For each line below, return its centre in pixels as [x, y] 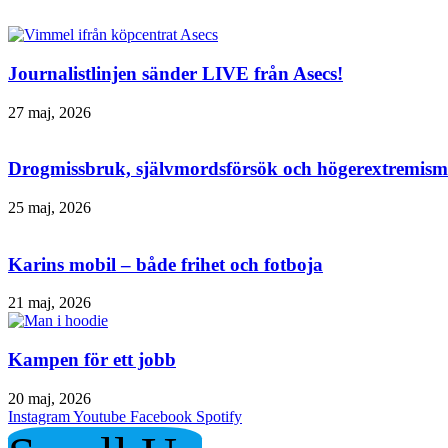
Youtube [99, 416]
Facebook [161, 416]
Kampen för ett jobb [92, 360]
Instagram [39, 416]
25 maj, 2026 [49, 208]
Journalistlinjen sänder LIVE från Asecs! [175, 73]
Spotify [219, 416]
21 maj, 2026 [49, 303]
